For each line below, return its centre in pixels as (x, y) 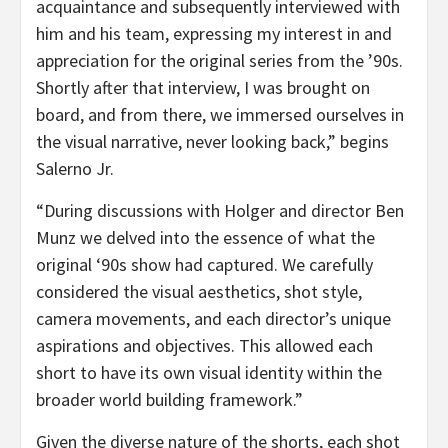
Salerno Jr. (75, 168)
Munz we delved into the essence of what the (205, 237)
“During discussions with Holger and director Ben (220, 210)
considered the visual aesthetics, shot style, (199, 291)
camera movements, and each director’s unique (213, 318)
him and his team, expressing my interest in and (214, 33)
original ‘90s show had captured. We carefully (204, 264)
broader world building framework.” (169, 399)
